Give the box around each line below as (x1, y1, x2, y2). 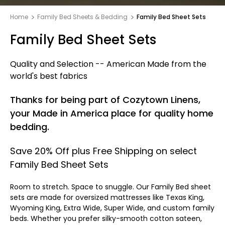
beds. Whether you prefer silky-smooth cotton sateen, (10, 213, 202, 223)
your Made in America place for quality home (10, 107, 213, 120)
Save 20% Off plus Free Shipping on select (10, 145, 197, 157)
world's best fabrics (10, 70, 87, 82)
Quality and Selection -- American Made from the (10, 58, 206, 70)
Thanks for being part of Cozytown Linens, (10, 93, 200, 106)
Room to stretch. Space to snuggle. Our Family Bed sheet (10, 182, 211, 192)
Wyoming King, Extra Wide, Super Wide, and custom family (10, 203, 214, 213)
